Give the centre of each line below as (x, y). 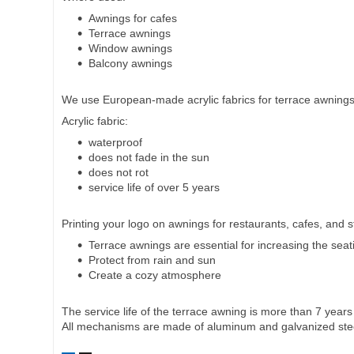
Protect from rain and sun (152, 260)
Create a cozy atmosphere (155, 275)
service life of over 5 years (154, 188)
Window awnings (130, 49)
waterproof (115, 143)
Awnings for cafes (133, 19)
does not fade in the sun (149, 158)
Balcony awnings (130, 64)
